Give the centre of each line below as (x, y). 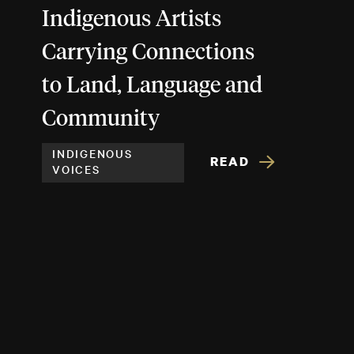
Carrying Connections (148, 53)
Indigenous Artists (132, 19)
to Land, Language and (152, 86)
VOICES (76, 169)
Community (101, 119)
